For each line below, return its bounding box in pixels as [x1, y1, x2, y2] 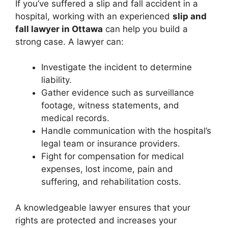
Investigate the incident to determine [41, 62, 192, 73]
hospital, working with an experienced [15, 11, 173, 21]
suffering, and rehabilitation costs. [41, 177, 181, 187]
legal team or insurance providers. [41, 138, 180, 149]
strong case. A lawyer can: [15, 36, 124, 47]
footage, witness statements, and [41, 100, 179, 111]
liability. [41, 75, 72, 85]
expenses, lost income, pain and [41, 164, 173, 175]
